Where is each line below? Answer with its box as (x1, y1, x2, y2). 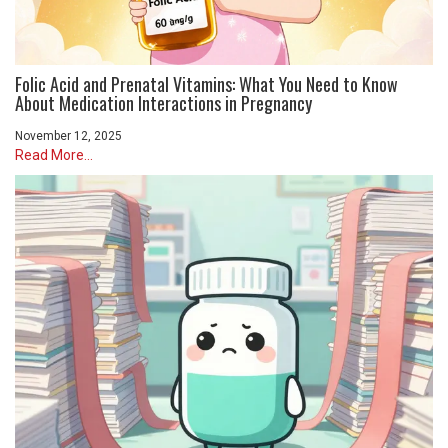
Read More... (15, 146, 93, 163)
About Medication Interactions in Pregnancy (15, 89, 312, 116)
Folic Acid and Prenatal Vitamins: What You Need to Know (15, 70, 398, 97)
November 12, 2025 (15, 128, 122, 143)
